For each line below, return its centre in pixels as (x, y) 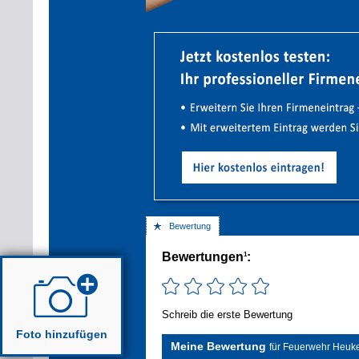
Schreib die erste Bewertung (227, 314)
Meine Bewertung (220, 346)
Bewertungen (202, 257)
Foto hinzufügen (61, 334)
